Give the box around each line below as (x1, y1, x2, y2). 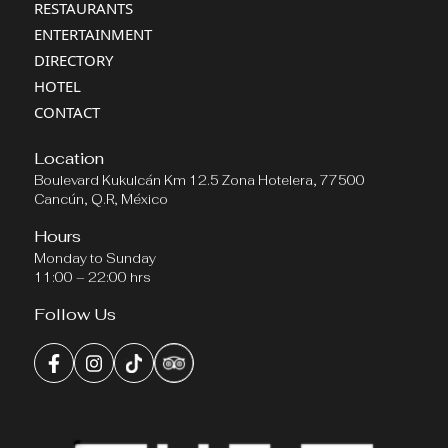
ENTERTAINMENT (34, 24, 152, 45)
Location (34, 148, 104, 170)
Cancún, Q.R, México (34, 191, 168, 209)
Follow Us (34, 304, 116, 326)
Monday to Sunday (34, 250, 156, 268)
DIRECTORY (34, 50, 113, 71)
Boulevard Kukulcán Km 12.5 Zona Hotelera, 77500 (34, 172, 365, 190)
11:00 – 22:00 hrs (34, 269, 151, 287)
